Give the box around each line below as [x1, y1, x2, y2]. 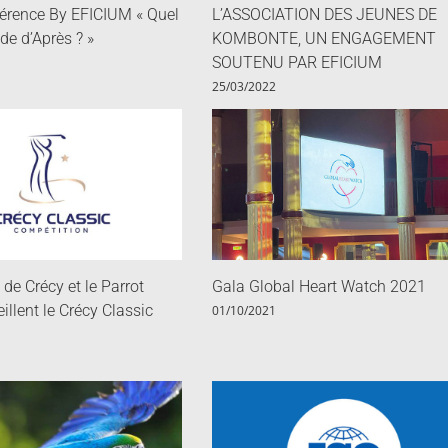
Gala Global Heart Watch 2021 [211, 277, 426, 297]
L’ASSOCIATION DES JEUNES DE [211, 5, 437, 25]
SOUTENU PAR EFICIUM [211, 53, 382, 73]
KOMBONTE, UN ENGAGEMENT [211, 29, 436, 49]
